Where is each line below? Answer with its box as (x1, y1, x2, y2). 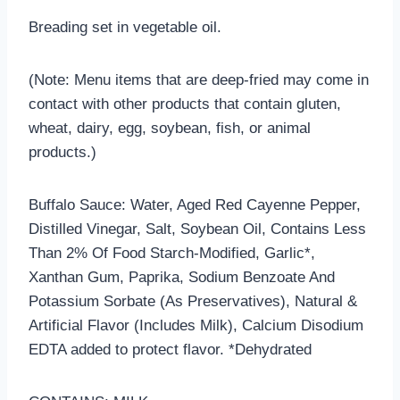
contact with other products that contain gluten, (29, 95, 341, 112)
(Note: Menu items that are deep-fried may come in (29, 71, 369, 88)
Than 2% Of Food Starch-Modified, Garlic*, (29, 244, 315, 262)
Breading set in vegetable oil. (29, 18, 221, 36)
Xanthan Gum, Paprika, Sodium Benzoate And (29, 268, 335, 286)
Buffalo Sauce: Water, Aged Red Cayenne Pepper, (29, 196, 361, 213)
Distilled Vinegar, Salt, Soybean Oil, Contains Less (29, 220, 366, 237)
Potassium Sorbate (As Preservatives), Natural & (29, 292, 357, 310)
